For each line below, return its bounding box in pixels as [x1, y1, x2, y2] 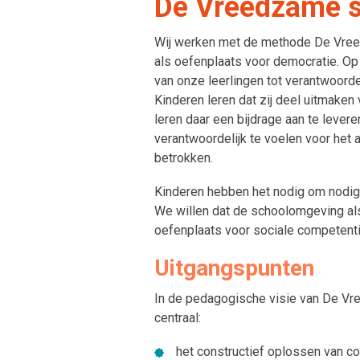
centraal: [154, 310, 201, 325]
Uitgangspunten [154, 255, 314, 281]
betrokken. [154, 150, 213, 166]
